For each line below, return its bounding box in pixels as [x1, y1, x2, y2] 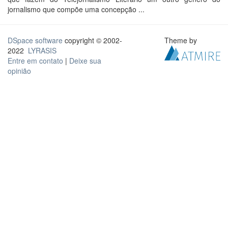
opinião [8, 66, 31, 76]
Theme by [164, 35, 199, 45]
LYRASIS [28, 45, 56, 55]
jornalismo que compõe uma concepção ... [8, 4, 145, 14]
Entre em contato [8, 55, 63, 66]
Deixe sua [69, 55, 101, 66]
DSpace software [8, 35, 63, 45]
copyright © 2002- [63, 35, 122, 45]
